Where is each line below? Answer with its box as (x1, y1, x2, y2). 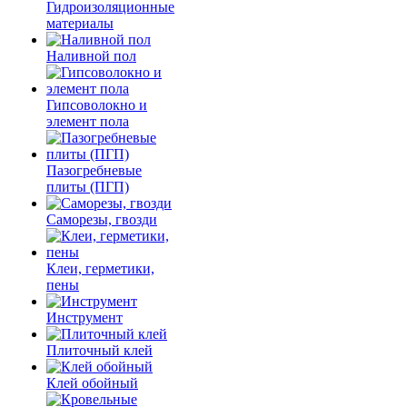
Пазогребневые (46, 163, 142, 178)
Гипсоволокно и (46, 97, 147, 113)
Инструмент (46, 310, 123, 325)
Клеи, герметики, (46, 261, 154, 276)
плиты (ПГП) (46, 179, 129, 194)
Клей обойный (46, 375, 138, 391)
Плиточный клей (46, 342, 153, 358)
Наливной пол (46, 48, 136, 64)
